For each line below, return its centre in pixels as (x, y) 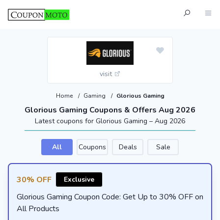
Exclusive (79, 179)
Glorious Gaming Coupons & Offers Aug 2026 (110, 110)
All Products (38, 209)
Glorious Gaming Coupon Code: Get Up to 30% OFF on (110, 197)
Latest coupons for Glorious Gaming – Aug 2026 (110, 121)
